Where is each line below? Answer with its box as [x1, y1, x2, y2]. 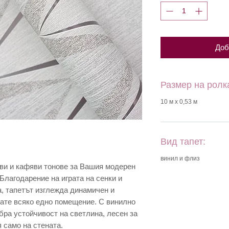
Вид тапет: [161, 136, 205, 147]
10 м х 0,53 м [161, 98, 197, 105]
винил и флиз [161, 155, 200, 162]
